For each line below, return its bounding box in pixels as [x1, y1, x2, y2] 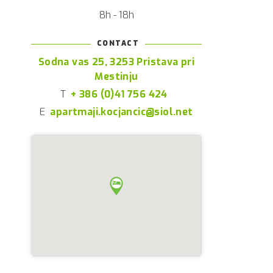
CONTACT [94, 38, 142, 48]
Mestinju [94, 70, 138, 83]
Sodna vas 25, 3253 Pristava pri [38, 55, 195, 68]
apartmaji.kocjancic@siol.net [50, 105, 193, 118]
